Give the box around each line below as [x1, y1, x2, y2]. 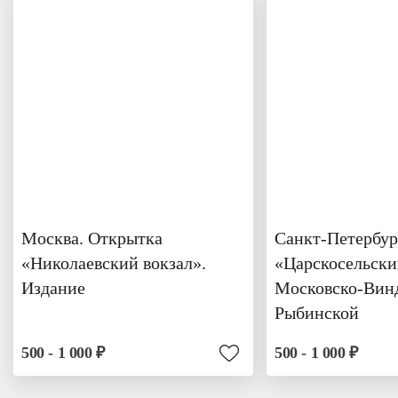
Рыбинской [275, 303, 359, 323]
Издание [21, 278, 85, 298]
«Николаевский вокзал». [21, 253, 206, 274]
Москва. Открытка [21, 228, 163, 249]
